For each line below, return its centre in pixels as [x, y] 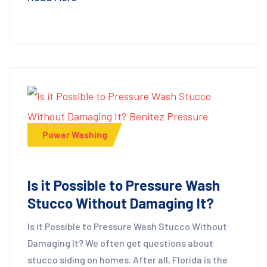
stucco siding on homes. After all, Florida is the [128, 259]
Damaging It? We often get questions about [120, 243]
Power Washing [75, 135]
